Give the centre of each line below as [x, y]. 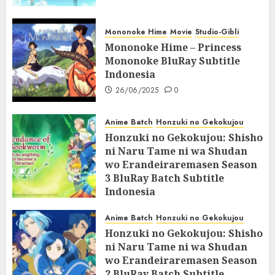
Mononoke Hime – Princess [173, 47]
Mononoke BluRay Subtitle [172, 60]
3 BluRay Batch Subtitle [165, 178]
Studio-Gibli [217, 32]
